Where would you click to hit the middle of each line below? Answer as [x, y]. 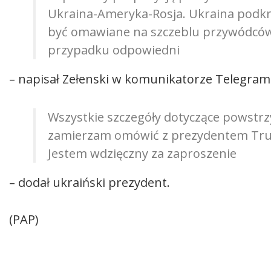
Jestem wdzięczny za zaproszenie [142, 154]
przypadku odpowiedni [114, 50]
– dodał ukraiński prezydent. [90, 183]
